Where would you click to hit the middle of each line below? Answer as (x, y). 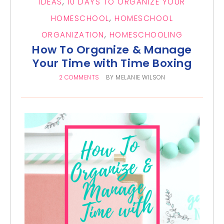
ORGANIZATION (73, 35)
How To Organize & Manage (112, 50)
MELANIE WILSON (140, 78)
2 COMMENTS (79, 78)
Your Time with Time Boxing (112, 63)
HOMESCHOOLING (146, 35)
